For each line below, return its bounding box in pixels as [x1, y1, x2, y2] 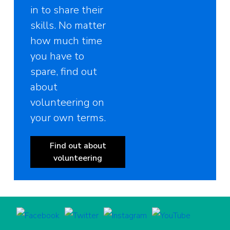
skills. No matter [30, 18, 106, 32]
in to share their [30, 3, 104, 17]
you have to [30, 49, 85, 63]
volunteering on [30, 95, 105, 109]
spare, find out [30, 64, 98, 79]
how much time [30, 33, 103, 48]
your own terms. [30, 110, 106, 125]
